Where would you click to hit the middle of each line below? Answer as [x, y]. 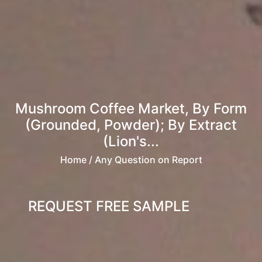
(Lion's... [131, 141]
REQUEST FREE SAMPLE [109, 206]
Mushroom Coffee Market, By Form [131, 108]
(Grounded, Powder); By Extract [131, 125]
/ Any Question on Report [144, 159]
